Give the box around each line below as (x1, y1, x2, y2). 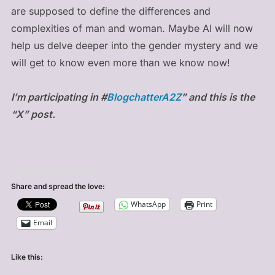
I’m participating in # (10, 90, 107, 103)
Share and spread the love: (10, 181, 105, 191)
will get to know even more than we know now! (10, 56, 230, 69)
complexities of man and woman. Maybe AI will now (10, 21, 253, 34)
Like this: (10, 252, 43, 261)
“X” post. (10, 107, 55, 120)
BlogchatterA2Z (106, 90, 181, 103)
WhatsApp (130, 199, 166, 210)
